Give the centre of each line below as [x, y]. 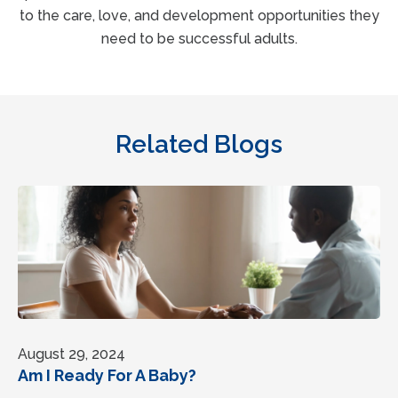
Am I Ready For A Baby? [107, 375]
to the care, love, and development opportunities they [199, 15]
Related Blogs [199, 144]
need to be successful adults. [199, 38]
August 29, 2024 [72, 354]
